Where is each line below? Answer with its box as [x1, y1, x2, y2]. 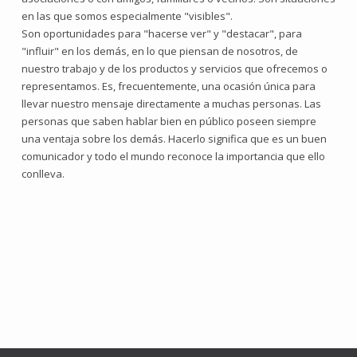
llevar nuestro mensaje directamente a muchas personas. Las [22, 96, 321, 111]
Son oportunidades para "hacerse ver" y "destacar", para [22, 26, 302, 41]
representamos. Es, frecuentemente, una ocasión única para [22, 79, 316, 93]
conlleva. [22, 167, 67, 181]
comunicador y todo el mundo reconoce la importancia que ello [22, 149, 325, 163]
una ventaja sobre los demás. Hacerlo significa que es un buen [22, 131, 327, 146]
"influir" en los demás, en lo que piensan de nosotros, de [22, 44, 298, 58]
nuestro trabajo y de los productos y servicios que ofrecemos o [22, 61, 328, 76]
